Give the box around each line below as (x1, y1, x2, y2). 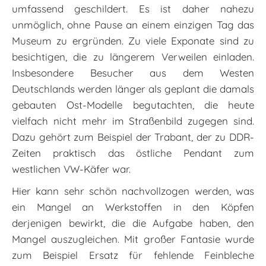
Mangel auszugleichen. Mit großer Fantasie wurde (12, 232, 254, 245)
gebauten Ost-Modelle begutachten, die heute (12, 98, 254, 111)
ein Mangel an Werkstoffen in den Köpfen (12, 200, 254, 213)
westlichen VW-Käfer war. (12, 162, 131, 175)
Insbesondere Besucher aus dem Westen (12, 66, 254, 79)
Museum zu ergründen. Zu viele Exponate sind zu (12, 34, 254, 47)
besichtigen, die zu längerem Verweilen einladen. (12, 50, 254, 63)
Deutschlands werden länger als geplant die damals (12, 82, 254, 95)
